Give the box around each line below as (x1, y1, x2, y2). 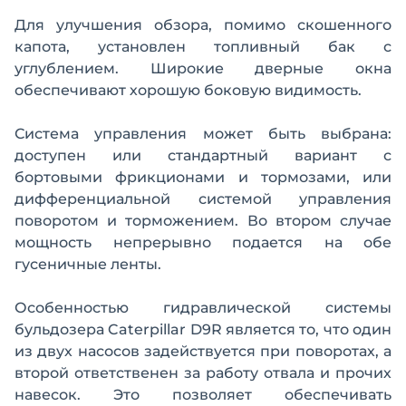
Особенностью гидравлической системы (14, 299, 391, 317)
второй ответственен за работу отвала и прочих (14, 364, 391, 382)
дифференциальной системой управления (14, 190, 391, 208)
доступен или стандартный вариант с (14, 147, 391, 165)
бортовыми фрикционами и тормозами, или (14, 169, 391, 187)
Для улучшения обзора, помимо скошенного (14, 16, 391, 34)
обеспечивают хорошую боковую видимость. (14, 82, 362, 100)
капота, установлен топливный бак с (14, 38, 391, 56)
